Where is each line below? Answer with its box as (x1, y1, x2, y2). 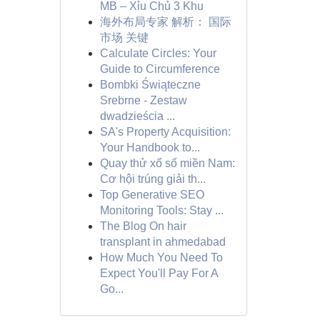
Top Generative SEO (99, 189, 204, 201)
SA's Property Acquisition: (99, 126, 231, 138)
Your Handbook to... (99, 141, 200, 154)
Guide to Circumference (99, 63, 220, 75)
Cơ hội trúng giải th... (99, 173, 206, 185)
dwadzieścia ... (99, 110, 175, 122)
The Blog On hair (99, 220, 186, 232)
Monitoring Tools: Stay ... (99, 204, 224, 216)
